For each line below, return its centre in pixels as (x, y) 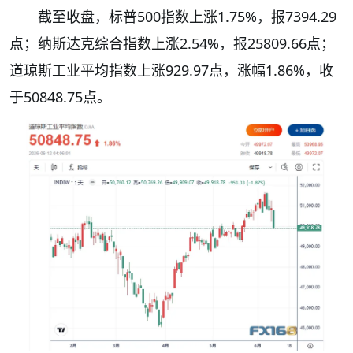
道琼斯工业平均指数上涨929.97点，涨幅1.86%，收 (171, 70)
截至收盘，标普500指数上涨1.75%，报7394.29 (187, 17)
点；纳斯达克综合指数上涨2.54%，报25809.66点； (172, 43)
